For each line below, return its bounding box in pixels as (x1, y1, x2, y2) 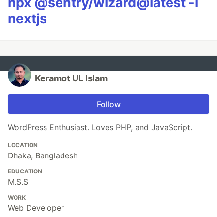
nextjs (8, 10, 47, 27)
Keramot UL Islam (35, 73, 108, 83)
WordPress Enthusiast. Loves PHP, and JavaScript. (8, 122, 192, 132)
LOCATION (8, 141, 38, 149)
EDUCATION (8, 167, 42, 175)
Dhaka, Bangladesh (8, 150, 77, 160)
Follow (96, 99, 121, 109)
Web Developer (8, 202, 64, 213)
